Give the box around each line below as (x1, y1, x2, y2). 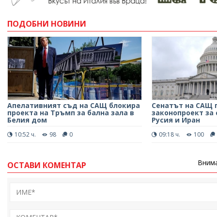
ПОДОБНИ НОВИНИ (7, 18, 86, 29)
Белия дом (7, 115, 47, 124)
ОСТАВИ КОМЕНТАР (7, 159, 86, 170)
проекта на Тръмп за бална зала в (7, 108, 134, 117)
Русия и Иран (151, 115, 200, 124)
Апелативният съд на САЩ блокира (7, 100, 140, 110)
